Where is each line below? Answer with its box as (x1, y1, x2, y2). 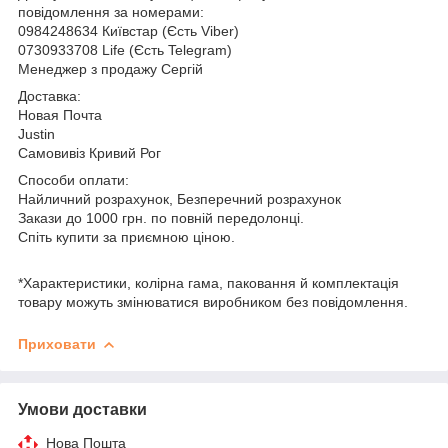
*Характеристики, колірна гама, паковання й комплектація (18, 274, 399, 291)
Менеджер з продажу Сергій (18, 60, 203, 77)
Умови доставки (18, 400, 147, 418)
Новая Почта (18, 106, 102, 123)
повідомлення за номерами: (18, 3, 208, 20)
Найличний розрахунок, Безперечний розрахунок (18, 190, 341, 207)
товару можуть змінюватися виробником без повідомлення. (18, 293, 408, 310)
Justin (18, 125, 55, 142)
